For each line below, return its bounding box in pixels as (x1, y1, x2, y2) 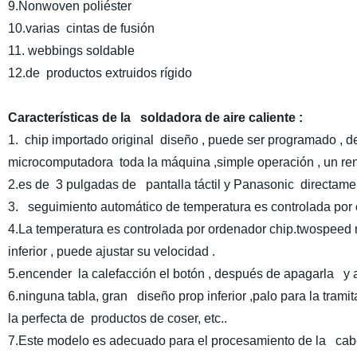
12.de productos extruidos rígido (7, 66, 192, 80)
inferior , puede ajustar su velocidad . (7, 245, 215, 258)
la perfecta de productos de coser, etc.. (7, 312, 227, 325)
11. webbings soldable (7, 44, 135, 57)
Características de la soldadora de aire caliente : (7, 111, 303, 124)
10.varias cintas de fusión (7, 22, 155, 35)
